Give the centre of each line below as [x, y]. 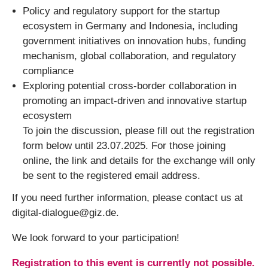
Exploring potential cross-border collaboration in [130, 86]
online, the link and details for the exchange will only [139, 161]
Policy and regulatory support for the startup [121, 11]
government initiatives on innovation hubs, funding [134, 41]
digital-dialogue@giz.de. [66, 213]
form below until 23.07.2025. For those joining [124, 146]
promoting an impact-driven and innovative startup [135, 101]
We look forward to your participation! [96, 238]
